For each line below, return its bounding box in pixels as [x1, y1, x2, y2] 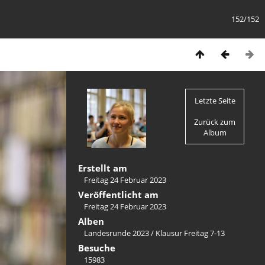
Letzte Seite [194, 95, 235, 106]
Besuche [78, 242, 115, 254]
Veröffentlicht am [78, 189, 159, 201]
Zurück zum [194, 117, 236, 127]
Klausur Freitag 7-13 [156, 228, 225, 238]
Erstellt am [78, 162, 127, 174]
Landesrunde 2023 [84, 228, 149, 238]
